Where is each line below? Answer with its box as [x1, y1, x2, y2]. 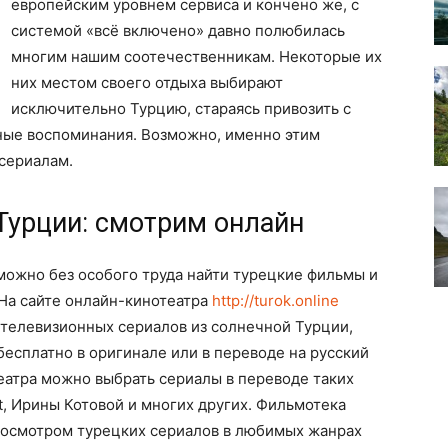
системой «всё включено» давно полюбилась [11, 21, 345, 40]
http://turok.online [212, 291, 339, 310]
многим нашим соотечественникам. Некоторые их [11, 47, 382, 66]
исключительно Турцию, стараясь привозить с [11, 99, 351, 118]
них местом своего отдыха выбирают [11, 73, 283, 92]
